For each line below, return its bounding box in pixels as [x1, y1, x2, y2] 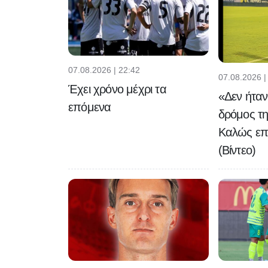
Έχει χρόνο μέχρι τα [68, 82, 166, 96]
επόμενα [68, 100, 111, 114]
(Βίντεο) [218, 143, 256, 157]
